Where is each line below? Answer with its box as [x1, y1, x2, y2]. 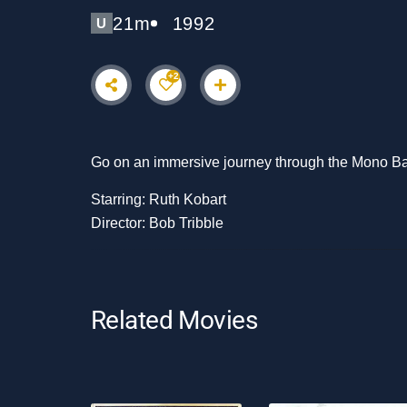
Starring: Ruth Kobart [91, 192, 226, 208]
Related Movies [91, 304, 258, 335]
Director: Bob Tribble [91, 215, 223, 232]
